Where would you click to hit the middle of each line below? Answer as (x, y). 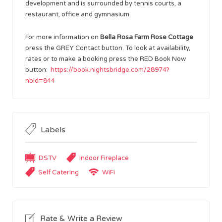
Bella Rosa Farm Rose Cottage (147, 37)
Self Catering (58, 172)
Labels (53, 130)
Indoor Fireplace (104, 158)
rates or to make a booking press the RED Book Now (106, 59)
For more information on (63, 37)
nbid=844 (40, 81)
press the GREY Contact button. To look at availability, (108, 48)
